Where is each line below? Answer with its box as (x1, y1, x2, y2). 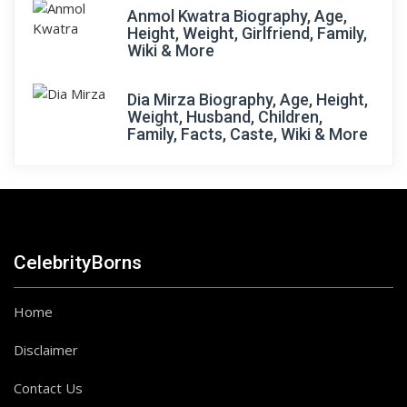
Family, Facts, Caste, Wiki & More (127, 124, 368, 144)
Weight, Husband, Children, (127, 107, 323, 126)
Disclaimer (14, 341, 78, 359)
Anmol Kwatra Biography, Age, (127, 6, 347, 25)
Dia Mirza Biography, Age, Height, (127, 90, 368, 109)
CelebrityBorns (14, 252, 142, 273)
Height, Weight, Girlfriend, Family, (127, 24, 367, 43)
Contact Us (14, 379, 83, 397)
